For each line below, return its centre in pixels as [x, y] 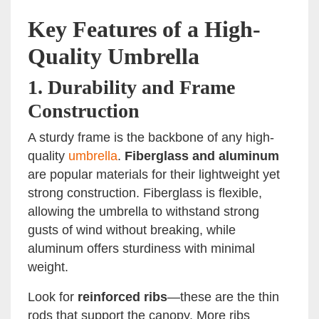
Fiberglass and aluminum [202, 156]
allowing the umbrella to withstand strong [143, 212]
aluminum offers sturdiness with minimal [141, 249]
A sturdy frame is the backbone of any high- [151, 138]
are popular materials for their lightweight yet [154, 175]
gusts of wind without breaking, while [132, 230]
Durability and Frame [141, 88]
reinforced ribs [122, 297]
